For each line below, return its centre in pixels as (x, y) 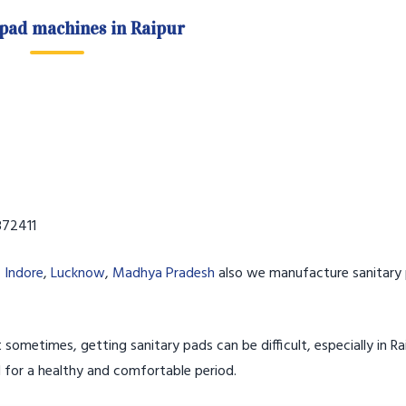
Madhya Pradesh (164, 274)
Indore (24, 274)
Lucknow (78, 274)
